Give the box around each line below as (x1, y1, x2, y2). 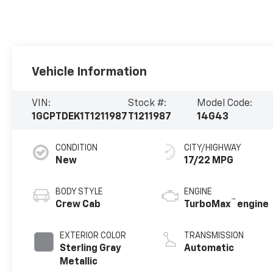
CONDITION (55, 144, 98, 153)
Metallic (60, 257, 98, 268)
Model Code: (197, 99, 253, 109)
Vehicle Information (32, 66, 147, 79)
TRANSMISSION (184, 232, 244, 241)
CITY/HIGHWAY (184, 144, 242, 153)
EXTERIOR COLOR (60, 232, 127, 241)
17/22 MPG (184, 156, 234, 166)
